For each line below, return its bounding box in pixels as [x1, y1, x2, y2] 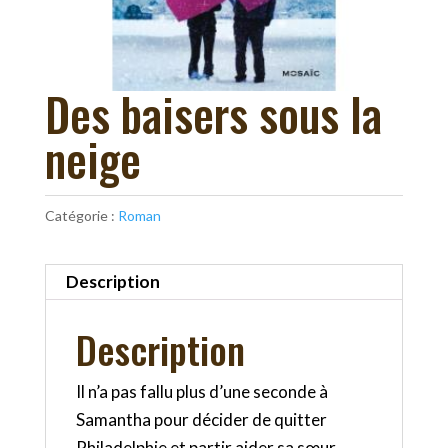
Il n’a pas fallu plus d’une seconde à [75, 381, 328, 403]
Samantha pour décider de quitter [75, 409, 327, 431]
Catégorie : [44, 207, 118, 225]
